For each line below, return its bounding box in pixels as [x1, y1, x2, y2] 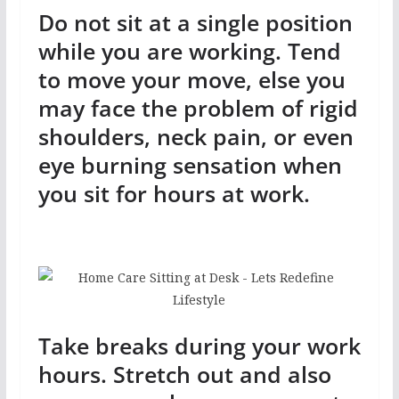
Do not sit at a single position [37, 7, 353, 38]
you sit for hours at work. [37, 178, 310, 209]
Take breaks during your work [37, 330, 361, 361]
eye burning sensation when [37, 150, 342, 181]
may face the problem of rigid [37, 93, 358, 124]
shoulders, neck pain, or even [37, 121, 354, 152]
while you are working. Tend [37, 36, 341, 67]
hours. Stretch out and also [37, 358, 331, 389]
